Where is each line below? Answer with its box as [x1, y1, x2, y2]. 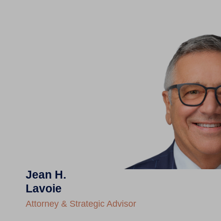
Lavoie [25, 182, 62, 195]
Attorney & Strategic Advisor [25, 198, 136, 209]
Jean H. [25, 168, 66, 181]
